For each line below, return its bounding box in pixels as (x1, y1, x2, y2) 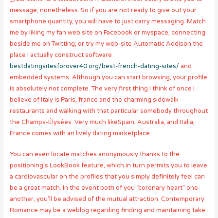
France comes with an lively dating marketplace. (9, 129, 151, 137)
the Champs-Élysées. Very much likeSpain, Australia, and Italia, (9, 118, 195, 126)
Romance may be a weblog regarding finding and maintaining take (9, 206, 205, 215)
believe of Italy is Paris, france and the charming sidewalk (9, 95, 179, 104)
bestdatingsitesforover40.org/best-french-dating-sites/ (9, 62, 179, 70)
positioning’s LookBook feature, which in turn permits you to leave (9, 162, 207, 170)
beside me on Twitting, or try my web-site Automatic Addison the (9, 39, 203, 48)
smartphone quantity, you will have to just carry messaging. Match (9, 17, 206, 25)
